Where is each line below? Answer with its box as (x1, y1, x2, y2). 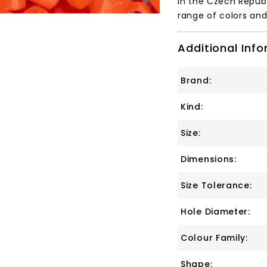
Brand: (181, 74, 212, 86)
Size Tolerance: (181, 179, 252, 191)
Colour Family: (181, 231, 248, 244)
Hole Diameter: (181, 205, 250, 218)
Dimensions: (181, 153, 237, 165)
